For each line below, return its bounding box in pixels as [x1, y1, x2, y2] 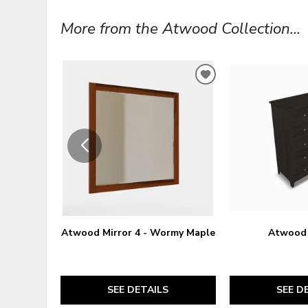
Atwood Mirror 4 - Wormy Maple [60, 225, 215, 239]
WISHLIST [204, 104, 262, 121]
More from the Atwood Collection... [60, 17, 301, 39]
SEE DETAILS [107, 283, 169, 296]
